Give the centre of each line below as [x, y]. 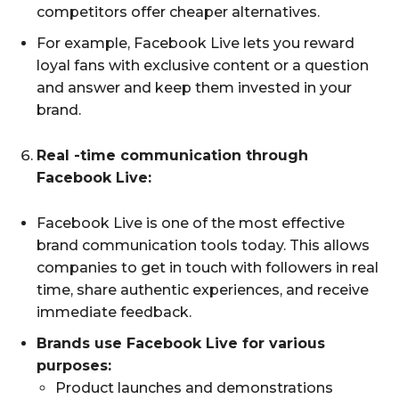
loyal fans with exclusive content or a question [203, 65]
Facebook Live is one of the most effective [191, 223]
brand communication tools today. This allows [203, 245]
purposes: [74, 365]
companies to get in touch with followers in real [208, 267]
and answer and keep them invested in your [194, 87]
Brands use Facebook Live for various [181, 343]
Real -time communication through [172, 155]
